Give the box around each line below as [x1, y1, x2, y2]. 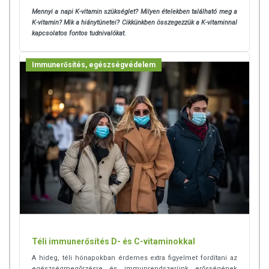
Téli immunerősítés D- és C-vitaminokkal [32, 237, 195, 247]
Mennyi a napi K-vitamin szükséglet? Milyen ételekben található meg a [32, 7, 237, 16]
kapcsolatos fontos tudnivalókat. [32, 29, 126, 37]
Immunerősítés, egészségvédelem [32, 60, 156, 69]
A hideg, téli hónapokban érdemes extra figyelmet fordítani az [32, 254, 237, 262]
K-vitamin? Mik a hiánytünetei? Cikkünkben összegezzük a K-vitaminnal [32, 18, 237, 26]
